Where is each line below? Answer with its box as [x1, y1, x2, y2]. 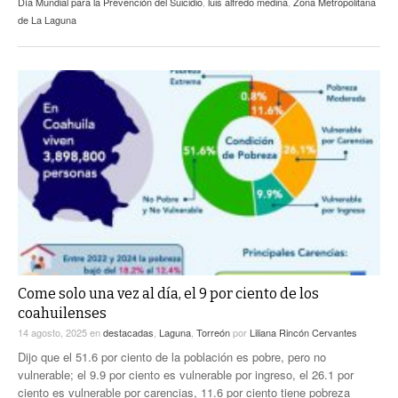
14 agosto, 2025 [18, 325, 90, 340]
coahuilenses [18, 305, 107, 322]
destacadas [103, 325, 154, 340]
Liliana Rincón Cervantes [250, 325, 357, 340]
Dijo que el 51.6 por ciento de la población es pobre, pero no [18, 348, 326, 366]
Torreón [196, 325, 230, 340]
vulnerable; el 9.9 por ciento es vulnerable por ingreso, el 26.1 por [18, 366, 354, 384]
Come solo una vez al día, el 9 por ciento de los [18, 285, 319, 303]
